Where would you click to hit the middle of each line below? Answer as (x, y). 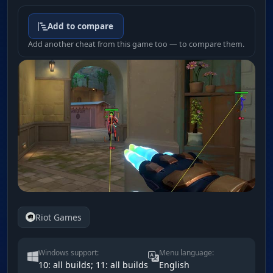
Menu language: (186, 252)
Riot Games (58, 217)
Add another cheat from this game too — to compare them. (136, 44)
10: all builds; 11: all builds (93, 264)
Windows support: (69, 252)
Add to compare (80, 27)
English (174, 264)
